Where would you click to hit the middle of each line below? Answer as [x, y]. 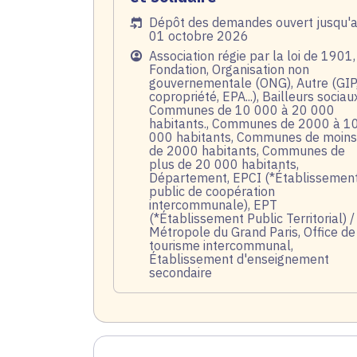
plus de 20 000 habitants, [224, 165]
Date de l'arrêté [176, 23]
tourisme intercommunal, [221, 246]
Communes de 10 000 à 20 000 [242, 110]
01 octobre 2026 [199, 36]
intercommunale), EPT [213, 205]
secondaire [180, 273]
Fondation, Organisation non [229, 70]
